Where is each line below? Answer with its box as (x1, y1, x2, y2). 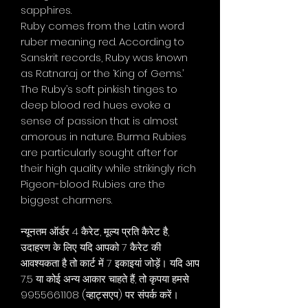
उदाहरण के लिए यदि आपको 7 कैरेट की (21, 239, 161, 254)
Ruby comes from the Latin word (21, 18, 184, 33)
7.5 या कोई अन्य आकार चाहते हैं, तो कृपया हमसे (21, 271, 189, 286)
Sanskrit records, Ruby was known (21, 49, 188, 65)
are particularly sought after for (21, 144, 177, 159)
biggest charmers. (21, 192, 112, 207)
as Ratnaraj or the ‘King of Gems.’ (21, 65, 184, 80)
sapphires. (21, 2, 71, 17)
